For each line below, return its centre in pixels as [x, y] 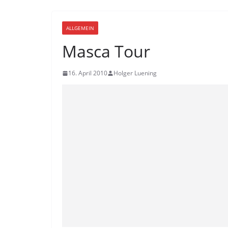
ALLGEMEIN [80, 28]
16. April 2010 [88, 73]
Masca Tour [106, 51]
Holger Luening [135, 73]
